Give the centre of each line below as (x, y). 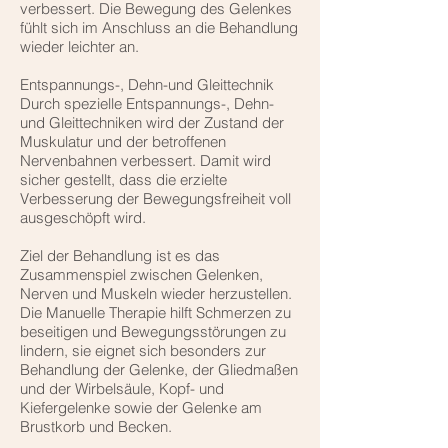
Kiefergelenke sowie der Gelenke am (141, 408)
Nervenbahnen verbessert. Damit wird (145, 161)
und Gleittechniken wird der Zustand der (152, 123)
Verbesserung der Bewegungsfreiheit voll (155, 199)
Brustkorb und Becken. (96, 427)
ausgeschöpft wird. (83, 218)
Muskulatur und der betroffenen (123, 142)
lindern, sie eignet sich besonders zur (143, 351)
